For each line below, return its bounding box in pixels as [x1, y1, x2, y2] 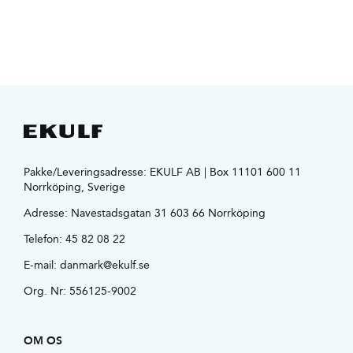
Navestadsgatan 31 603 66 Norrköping [70, 204, 266, 222]
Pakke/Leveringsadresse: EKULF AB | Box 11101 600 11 [23, 163, 301, 181]
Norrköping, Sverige [23, 178, 125, 196]
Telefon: [23, 230, 65, 248]
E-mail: [23, 256, 60, 274]
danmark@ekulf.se [59, 256, 150, 274]
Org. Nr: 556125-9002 [23, 282, 136, 300]
